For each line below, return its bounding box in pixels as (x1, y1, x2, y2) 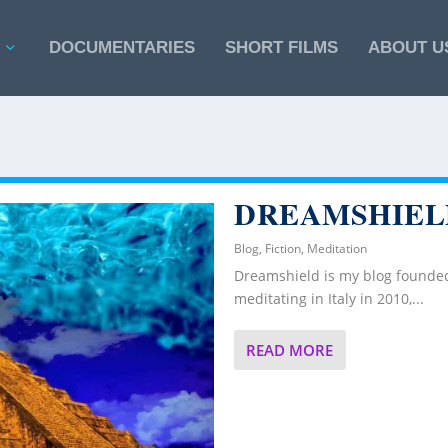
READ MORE (246, 340, 333, 360)
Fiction (265, 240, 301, 257)
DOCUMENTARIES (48, 38, 195, 57)
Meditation (307, 240, 367, 257)
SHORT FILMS (224, 38, 338, 57)
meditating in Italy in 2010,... (234, 289, 424, 308)
